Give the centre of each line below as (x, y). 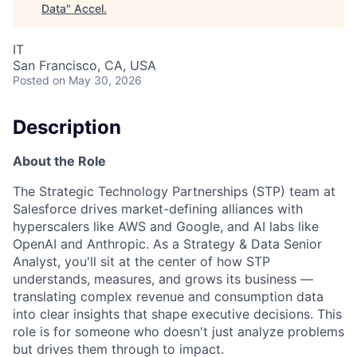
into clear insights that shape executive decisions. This (177, 314)
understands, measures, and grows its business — (163, 279)
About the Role (59, 161)
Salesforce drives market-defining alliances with (158, 208)
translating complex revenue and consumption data (168, 296)
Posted (31, 80)
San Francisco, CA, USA (84, 65)
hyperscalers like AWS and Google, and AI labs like (166, 226)
